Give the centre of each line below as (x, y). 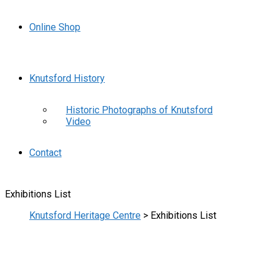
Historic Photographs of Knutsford (139, 110)
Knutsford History (67, 78)
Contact (45, 152)
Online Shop (55, 27)
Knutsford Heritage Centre (85, 215)
